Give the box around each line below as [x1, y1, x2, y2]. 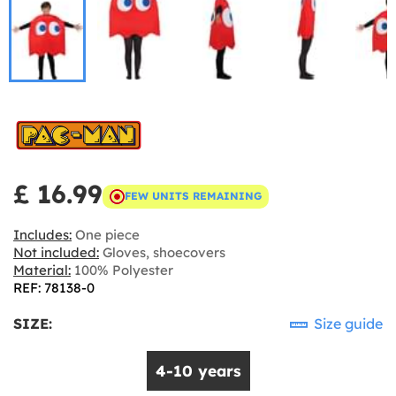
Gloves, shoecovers [99, 243, 225, 261]
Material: [13, 261, 71, 278]
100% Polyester [71, 261, 173, 278]
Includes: [13, 225, 72, 243]
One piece [72, 225, 140, 243]
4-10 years [155, 361, 241, 380]
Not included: [13, 243, 99, 261]
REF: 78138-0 [13, 278, 95, 296]
